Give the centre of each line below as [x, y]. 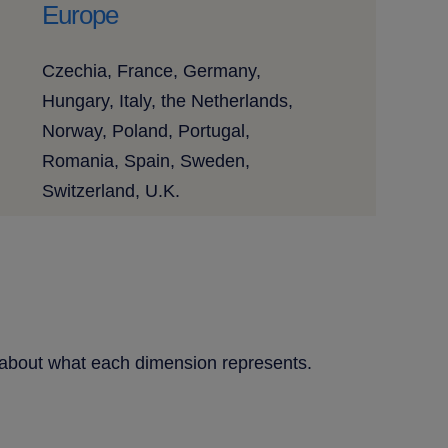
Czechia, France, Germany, [151, 71]
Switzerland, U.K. [110, 191]
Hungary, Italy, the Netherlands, [167, 101]
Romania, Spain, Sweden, [145, 161]
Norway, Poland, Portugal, [145, 131]
